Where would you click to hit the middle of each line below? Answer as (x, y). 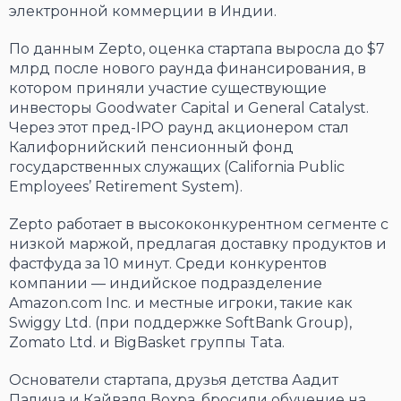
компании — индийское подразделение (166, 284)
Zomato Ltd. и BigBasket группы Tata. (147, 343)
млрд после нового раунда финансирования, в (188, 69)
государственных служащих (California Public (177, 167)
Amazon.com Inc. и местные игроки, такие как (181, 303)
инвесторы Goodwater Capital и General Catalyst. (189, 108)
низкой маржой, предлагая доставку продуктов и (198, 244)
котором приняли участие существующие (168, 89)
